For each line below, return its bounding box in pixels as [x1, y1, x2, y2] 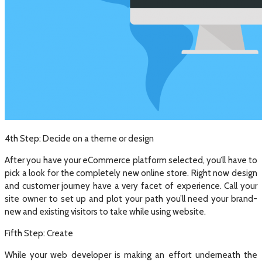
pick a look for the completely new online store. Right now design [5, 168, 257, 179]
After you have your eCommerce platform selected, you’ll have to [5, 155, 257, 166]
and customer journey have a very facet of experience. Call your [5, 181, 257, 192]
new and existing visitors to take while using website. [5, 206, 206, 218]
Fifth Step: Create [5, 228, 73, 239]
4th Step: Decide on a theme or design [5, 133, 154, 144]
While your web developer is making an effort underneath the [5, 250, 257, 261]
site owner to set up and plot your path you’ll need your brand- [5, 194, 257, 205]
